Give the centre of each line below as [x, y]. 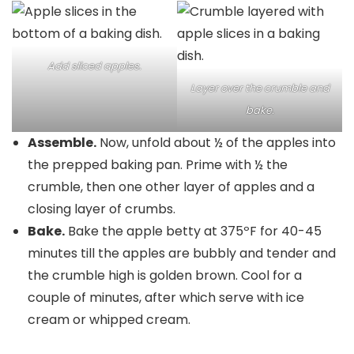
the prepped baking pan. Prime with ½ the [158, 165]
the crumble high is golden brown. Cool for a [165, 275]
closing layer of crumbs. [102, 209]
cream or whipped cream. [109, 320]
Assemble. [62, 143]
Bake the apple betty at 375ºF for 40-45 [193, 231]
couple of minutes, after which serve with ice [166, 298]
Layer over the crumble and [260, 88]
